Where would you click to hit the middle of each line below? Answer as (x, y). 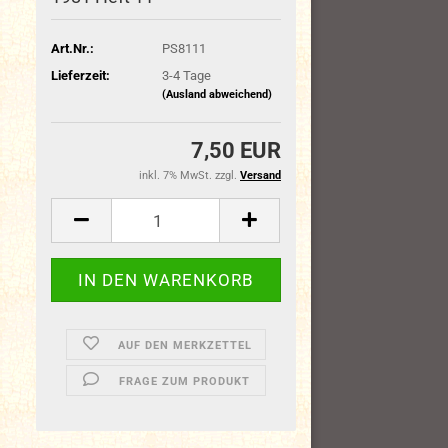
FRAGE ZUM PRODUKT (185, 381)
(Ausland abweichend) (216, 94)
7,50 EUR (236, 150)
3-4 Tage (186, 75)
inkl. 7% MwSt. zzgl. (189, 175)
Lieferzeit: (81, 75)
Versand (260, 175)
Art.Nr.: (73, 48)
